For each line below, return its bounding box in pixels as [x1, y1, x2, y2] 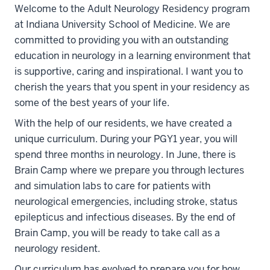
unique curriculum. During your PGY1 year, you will [14, 133, 237, 145]
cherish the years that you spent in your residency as [14, 81, 250, 93]
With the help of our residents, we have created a [14, 117, 232, 130]
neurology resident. [14, 242, 100, 255]
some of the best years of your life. [14, 96, 169, 109]
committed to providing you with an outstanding [14, 34, 228, 46]
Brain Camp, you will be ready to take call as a [14, 227, 220, 239]
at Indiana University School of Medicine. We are [14, 18, 230, 31]
